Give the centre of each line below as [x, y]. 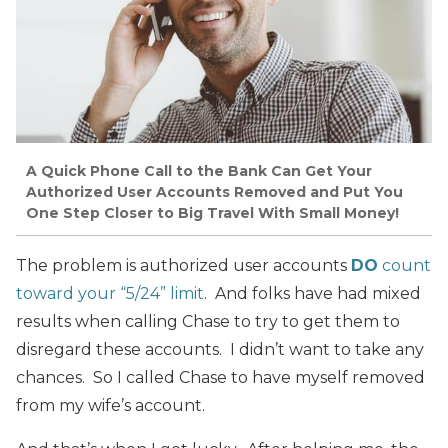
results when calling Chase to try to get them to [208, 321]
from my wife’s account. [110, 405]
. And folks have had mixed [312, 293]
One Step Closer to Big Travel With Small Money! [212, 213]
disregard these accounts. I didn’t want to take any [220, 349]
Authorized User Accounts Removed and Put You [214, 192]
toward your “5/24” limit [110, 293]
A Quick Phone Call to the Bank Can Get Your [199, 171]
